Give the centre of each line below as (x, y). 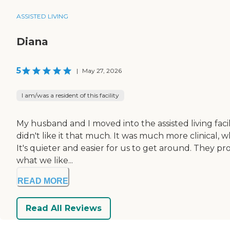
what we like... (45, 160)
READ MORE (43, 181)
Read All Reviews (64, 208)
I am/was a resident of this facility (70, 95)
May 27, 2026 (102, 70)
